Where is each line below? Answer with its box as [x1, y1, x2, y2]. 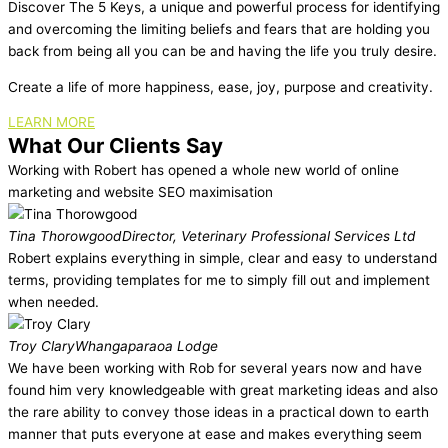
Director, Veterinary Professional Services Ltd [122, 228, 416, 245]
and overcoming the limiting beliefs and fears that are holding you [8, 20, 430, 37]
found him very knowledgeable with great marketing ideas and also [8, 382, 438, 399]
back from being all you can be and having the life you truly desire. [8, 42, 437, 59]
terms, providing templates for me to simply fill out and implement [8, 272, 430, 289]
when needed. [8, 294, 99, 311]
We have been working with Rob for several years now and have [8, 360, 422, 377]
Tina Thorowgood [8, 228, 122, 245]
